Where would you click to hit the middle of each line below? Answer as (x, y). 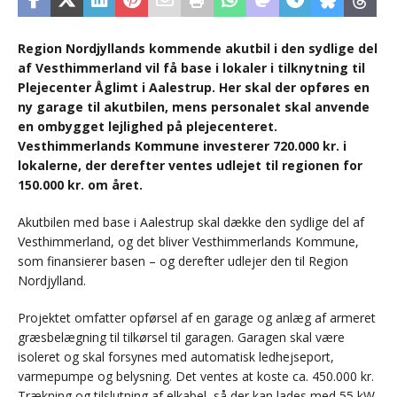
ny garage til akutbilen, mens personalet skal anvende (194, 107)
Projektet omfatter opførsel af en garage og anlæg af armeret (197, 318)
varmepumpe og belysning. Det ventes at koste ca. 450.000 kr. (196, 377)
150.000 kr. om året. (80, 185)
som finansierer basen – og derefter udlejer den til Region (183, 261)
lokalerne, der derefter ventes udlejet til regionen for (190, 166)
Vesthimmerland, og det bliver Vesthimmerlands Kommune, (188, 242)
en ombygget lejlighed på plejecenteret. (148, 127)
